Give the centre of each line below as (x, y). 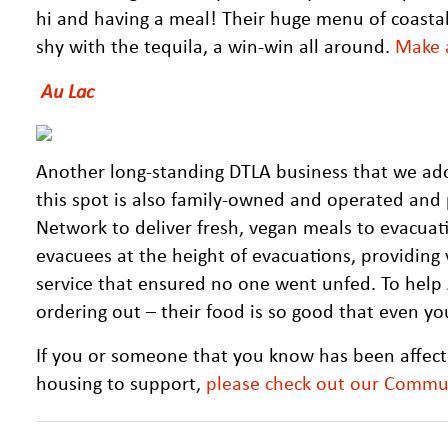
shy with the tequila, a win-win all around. (215, 45)
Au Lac (67, 90)
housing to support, (121, 382)
